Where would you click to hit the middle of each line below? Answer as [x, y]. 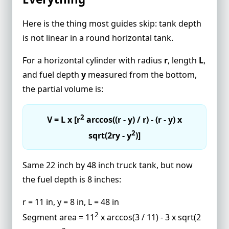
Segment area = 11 [59, 217]
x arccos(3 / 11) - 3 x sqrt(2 [150, 217]
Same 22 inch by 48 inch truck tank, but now [108, 165]
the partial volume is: [63, 89]
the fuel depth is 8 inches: [72, 180]
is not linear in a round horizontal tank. [98, 38]
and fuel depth [52, 74]
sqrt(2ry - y [110, 135]
